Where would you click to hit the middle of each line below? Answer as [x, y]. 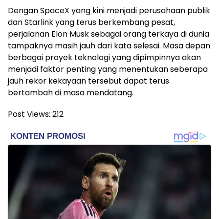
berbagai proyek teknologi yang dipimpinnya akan [104, 57]
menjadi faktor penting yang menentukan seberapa [108, 69]
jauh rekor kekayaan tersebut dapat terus [88, 81]
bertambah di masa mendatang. [71, 92]
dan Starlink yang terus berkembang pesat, [91, 22]
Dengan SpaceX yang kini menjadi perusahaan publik [109, 10]
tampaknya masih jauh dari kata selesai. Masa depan [109, 45]
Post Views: [29, 114]
